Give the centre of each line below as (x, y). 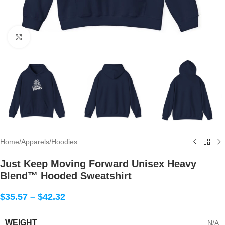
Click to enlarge (54, 37)
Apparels (35, 142)
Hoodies (64, 142)
